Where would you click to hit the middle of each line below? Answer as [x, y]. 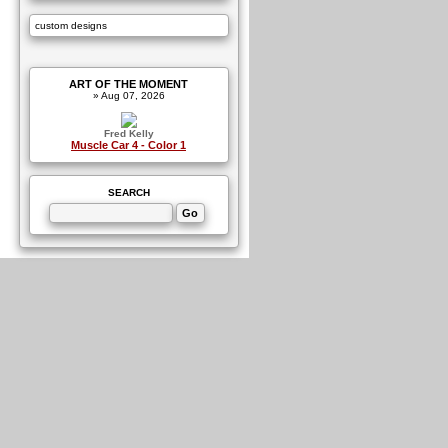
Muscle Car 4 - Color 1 [128, 145]
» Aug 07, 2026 [128, 95]
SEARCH [128, 192]
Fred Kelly [128, 133]
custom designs [70, 25]
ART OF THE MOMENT [128, 84]
